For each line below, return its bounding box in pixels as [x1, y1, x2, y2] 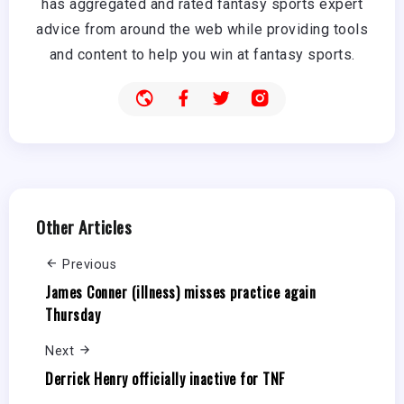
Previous [62, 257, 116, 273]
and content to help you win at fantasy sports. [49, 46, 355, 64]
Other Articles [36, 214, 132, 241]
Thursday [45, 303, 100, 326]
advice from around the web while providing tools [36, 21, 368, 39]
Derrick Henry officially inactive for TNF [45, 367, 285, 390]
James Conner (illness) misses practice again [45, 280, 316, 303]
